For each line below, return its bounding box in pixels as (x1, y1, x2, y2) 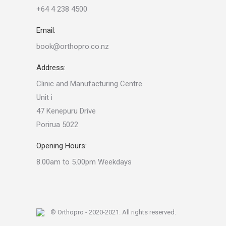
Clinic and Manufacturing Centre (36, 79, 142, 89)
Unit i (36, 93, 52, 102)
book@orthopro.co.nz (36, 42, 109, 51)
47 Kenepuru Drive (36, 106, 96, 116)
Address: (36, 63, 66, 73)
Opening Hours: (36, 141, 87, 151)
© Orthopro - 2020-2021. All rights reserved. (50, 208, 176, 216)
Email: (36, 26, 55, 35)
